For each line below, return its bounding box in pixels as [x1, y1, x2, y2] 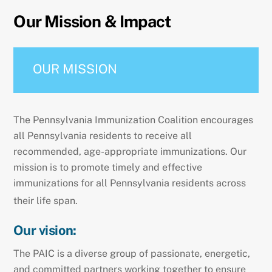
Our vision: [13, 222, 76, 239]
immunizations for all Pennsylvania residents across [13, 177, 246, 189]
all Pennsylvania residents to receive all [13, 129, 192, 141]
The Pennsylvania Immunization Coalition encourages [13, 114, 254, 126]
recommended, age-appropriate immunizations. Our [13, 145, 247, 157]
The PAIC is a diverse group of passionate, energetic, [13, 248, 251, 260]
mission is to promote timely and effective [13, 161, 203, 173]
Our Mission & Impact [13, 11, 171, 31]
